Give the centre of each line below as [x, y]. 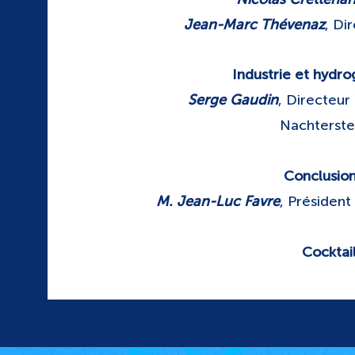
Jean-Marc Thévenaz [254, 25]
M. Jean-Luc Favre [218, 201]
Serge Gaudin [233, 100]
